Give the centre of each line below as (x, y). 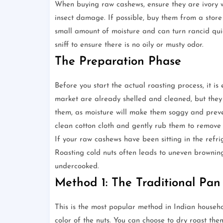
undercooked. (77, 167)
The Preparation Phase (118, 62)
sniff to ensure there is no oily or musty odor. (129, 45)
